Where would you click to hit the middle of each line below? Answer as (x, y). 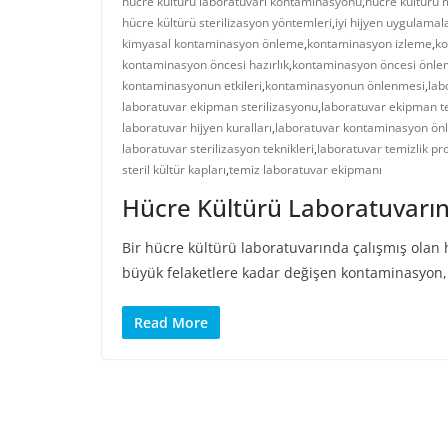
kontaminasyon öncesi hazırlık (205, 65)
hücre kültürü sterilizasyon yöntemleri (227, 23)
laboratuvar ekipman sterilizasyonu (220, 107)
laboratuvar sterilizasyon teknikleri (218, 149)
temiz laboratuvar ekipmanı (305, 170)
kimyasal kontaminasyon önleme (213, 44)
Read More (171, 323)
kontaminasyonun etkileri (192, 86)
